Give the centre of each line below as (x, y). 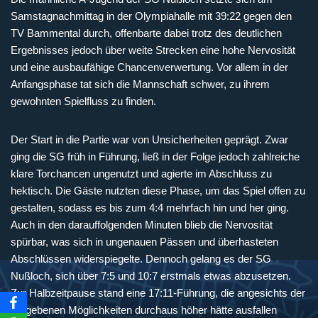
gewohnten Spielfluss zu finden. (83, 101)
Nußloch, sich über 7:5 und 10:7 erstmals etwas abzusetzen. (151, 275)
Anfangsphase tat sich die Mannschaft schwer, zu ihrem (140, 84)
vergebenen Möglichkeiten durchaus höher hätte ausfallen (144, 309)
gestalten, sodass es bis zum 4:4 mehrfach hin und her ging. (150, 207)
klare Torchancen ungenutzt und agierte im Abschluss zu (141, 173)
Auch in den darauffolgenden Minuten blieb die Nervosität (142, 224)
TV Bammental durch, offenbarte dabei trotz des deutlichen (146, 33)
